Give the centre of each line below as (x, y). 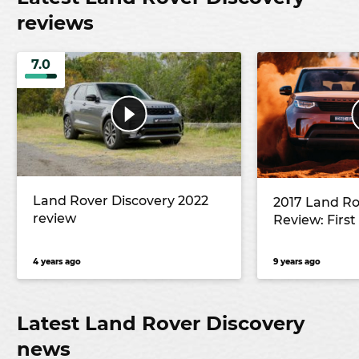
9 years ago (297, 262)
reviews (55, 22)
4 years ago (57, 262)
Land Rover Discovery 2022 (121, 201)
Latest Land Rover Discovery (161, 324)
